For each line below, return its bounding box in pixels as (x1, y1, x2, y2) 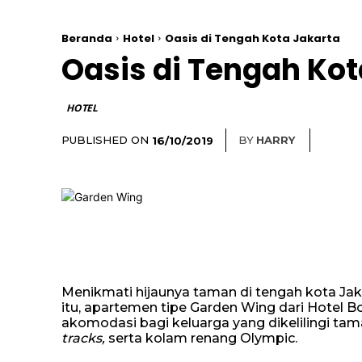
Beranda (61, 31, 112, 46)
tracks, (61, 330, 108, 346)
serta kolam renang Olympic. (108, 330, 297, 346)
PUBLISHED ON (61, 133, 149, 146)
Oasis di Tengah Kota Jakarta (165, 31, 340, 46)
